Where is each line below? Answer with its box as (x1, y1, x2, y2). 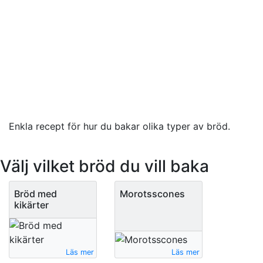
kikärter (14, 198, 49, 211)
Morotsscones (120, 187, 186, 200)
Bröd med (14, 187, 57, 200)
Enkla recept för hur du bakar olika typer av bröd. (9, 120, 230, 132)
